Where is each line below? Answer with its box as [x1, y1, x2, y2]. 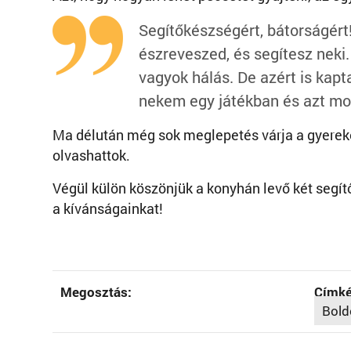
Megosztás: [60, 283, 132, 301]
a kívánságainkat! [52, 200, 163, 218]
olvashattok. [52, 147, 130, 165]
